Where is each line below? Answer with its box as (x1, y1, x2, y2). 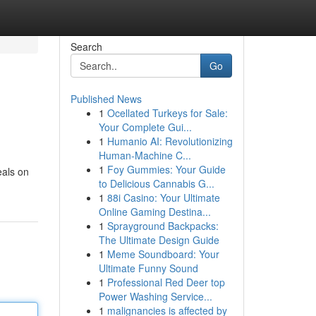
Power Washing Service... (98, 289, 212, 303)
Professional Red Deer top (107, 275, 225, 289)
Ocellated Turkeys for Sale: (107, 106, 228, 120)
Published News (70, 92, 142, 106)
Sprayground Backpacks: (107, 219, 219, 233)
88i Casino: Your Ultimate (107, 190, 220, 205)
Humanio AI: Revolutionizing (107, 134, 233, 148)
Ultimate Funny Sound (98, 261, 198, 275)
